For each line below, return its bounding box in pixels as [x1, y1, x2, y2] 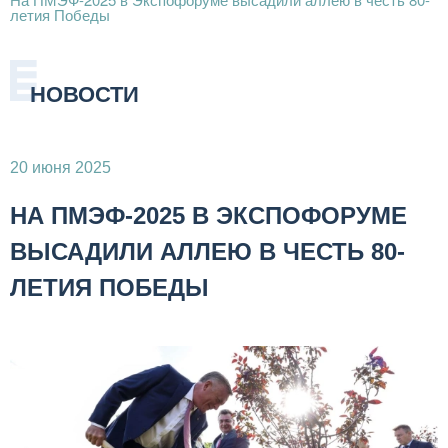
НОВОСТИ [30, 82, 139, 108]
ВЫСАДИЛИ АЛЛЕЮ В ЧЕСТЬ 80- [10, 238, 405, 266]
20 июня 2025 [10, 159, 111, 177]
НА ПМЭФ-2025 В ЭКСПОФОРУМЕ [10, 202, 407, 230]
